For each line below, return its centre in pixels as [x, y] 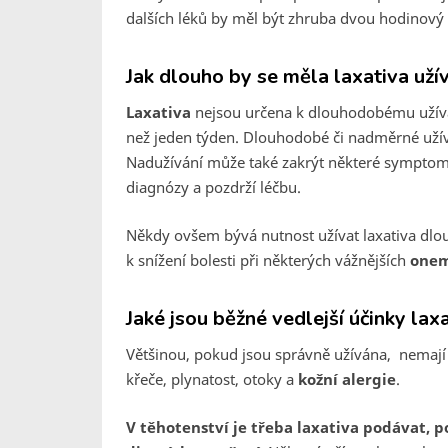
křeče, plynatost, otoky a [212, 379]
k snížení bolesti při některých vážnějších [268, 260]
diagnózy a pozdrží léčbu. [213, 187]
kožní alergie [347, 379]
